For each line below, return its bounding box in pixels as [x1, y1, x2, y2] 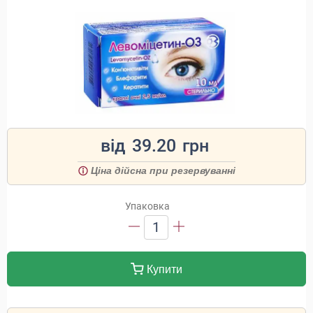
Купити [143, 263, 182, 275]
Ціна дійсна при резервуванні [91, 165, 235, 176]
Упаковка [125, 201, 170, 212]
